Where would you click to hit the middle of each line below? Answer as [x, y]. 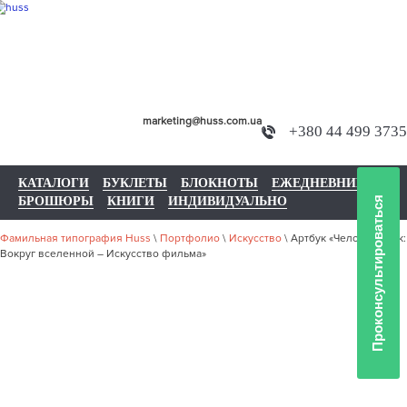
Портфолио [190, 238]
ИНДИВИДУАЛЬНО [228, 201]
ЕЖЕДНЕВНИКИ [323, 183]
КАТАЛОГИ [54, 183]
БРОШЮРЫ [56, 201]
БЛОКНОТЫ [219, 183]
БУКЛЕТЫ [135, 183]
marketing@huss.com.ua [202, 121]
